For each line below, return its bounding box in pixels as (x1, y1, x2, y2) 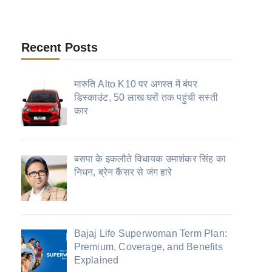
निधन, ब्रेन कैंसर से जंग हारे (73, 166, 172, 177)
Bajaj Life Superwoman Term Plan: (73, 228, 228, 239)
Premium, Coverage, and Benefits (73, 241, 223, 252)
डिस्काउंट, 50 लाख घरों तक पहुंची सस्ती (73, 92, 218, 103)
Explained (73, 254, 119, 265)
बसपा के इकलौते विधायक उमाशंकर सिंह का (73, 153, 226, 164)
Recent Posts (21, 41, 98, 54)
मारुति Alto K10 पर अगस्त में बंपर (73, 79, 197, 89)
